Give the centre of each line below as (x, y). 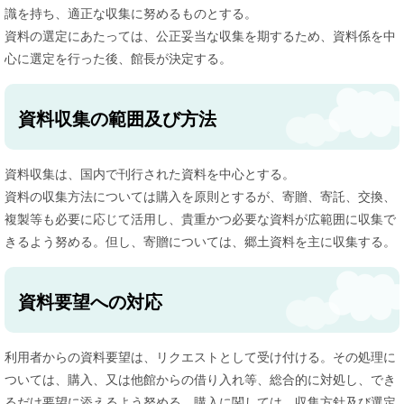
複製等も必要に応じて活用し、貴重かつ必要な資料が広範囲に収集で (200, 219)
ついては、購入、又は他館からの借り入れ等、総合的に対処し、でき (200, 379)
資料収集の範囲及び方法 (117, 119)
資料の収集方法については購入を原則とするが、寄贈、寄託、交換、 (200, 196)
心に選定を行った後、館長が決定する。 (118, 58)
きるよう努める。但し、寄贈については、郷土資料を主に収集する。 (200, 241)
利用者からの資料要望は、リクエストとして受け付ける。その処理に (200, 357)
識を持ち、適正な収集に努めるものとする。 (131, 13)
